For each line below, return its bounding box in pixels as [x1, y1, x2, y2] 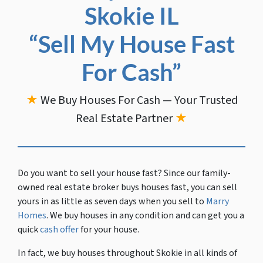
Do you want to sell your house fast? [18, 166, 164, 180]
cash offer [40, 222, 79, 236]
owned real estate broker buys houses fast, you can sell [18, 180, 237, 194]
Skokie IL [84, 1, 179, 30]
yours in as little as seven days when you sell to [18, 194, 206, 208]
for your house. [79, 222, 139, 236]
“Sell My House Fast [28, 29, 235, 58]
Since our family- [164, 166, 231, 180]
